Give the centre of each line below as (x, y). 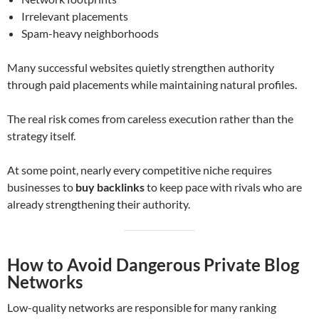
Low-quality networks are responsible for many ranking (142, 308)
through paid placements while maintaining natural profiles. (152, 85)
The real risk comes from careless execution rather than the (150, 119)
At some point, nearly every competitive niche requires (140, 170)
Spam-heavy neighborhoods (90, 33)
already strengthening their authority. (99, 204)
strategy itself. (41, 136)
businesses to (41, 187)
